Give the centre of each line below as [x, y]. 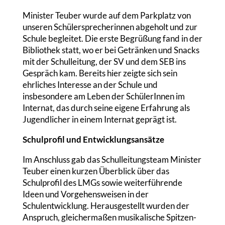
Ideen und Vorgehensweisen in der [85, 194]
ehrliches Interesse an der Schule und [90, 84]
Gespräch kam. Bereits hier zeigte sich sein [100, 73]
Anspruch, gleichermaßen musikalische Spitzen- [109, 217]
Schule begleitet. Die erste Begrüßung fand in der [112, 38]
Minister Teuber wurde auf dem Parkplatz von [106, 15]
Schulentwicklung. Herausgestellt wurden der [106, 205]
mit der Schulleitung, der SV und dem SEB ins [104, 61]
